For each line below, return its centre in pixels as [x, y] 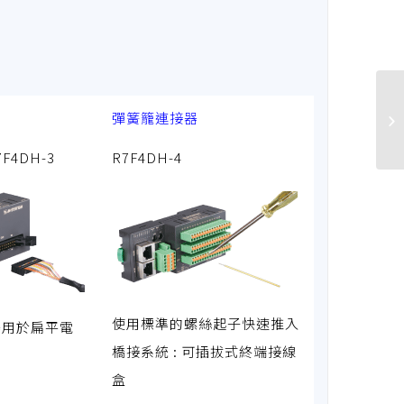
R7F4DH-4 [147, 157]
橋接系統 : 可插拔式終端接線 [204, 351]
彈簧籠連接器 [155, 117]
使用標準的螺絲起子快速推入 [205, 323]
